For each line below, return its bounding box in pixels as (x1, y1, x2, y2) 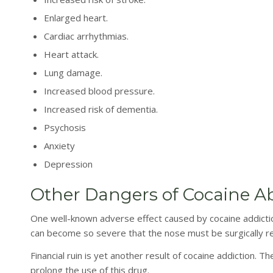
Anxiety (44, 139, 75, 152)
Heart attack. (44, 48, 99, 60)
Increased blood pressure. (44, 84, 155, 97)
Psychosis (44, 121, 86, 133)
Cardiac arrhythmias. (44, 29, 129, 42)
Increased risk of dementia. (44, 102, 158, 115)
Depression (44, 157, 93, 170)
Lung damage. (44, 66, 102, 79)
